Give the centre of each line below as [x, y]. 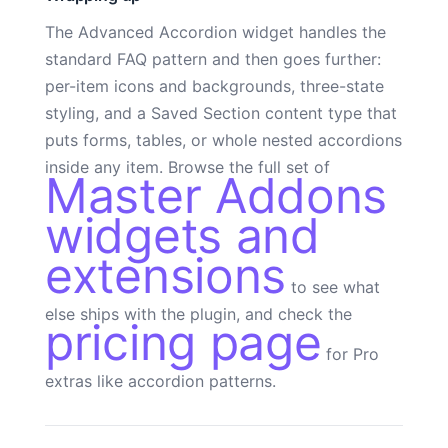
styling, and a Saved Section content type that [221, 112]
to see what [333, 286]
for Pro [350, 353]
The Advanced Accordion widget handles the [215, 31]
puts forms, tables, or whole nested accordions [223, 139]
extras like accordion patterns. [160, 380]
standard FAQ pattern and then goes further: [213, 58]
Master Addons [216, 195]
